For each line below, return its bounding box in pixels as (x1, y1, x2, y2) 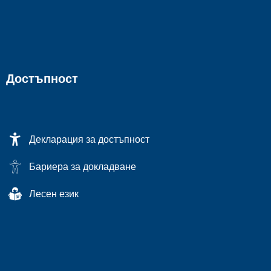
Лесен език (29, 188, 79, 200)
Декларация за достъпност (29, 133, 149, 145)
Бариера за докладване (29, 160, 136, 172)
